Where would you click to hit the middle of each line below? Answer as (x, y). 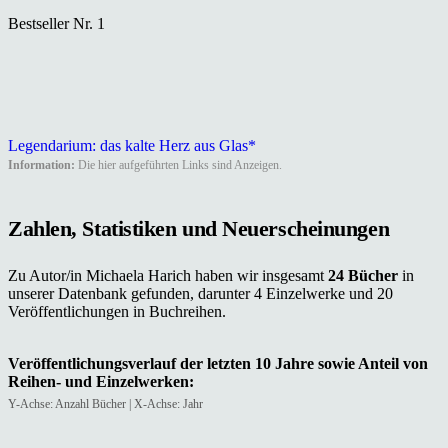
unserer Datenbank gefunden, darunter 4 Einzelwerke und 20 (200, 293)
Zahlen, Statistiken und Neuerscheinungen (199, 228)
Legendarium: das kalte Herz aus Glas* (132, 146)
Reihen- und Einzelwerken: (101, 381)
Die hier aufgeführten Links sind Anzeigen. (178, 165)
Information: (41, 165)
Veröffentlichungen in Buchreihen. (117, 311)
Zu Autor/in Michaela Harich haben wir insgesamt (168, 275)
